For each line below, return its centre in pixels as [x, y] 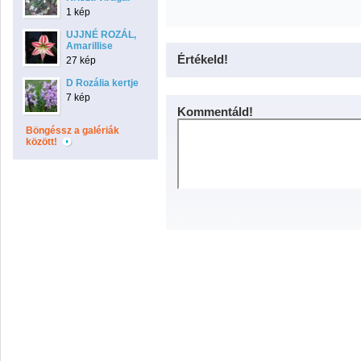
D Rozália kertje [102, 83]
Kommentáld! [215, 112]
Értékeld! [203, 59]
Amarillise [89, 46]
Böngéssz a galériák [73, 131]
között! [43, 142]
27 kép [81, 60]
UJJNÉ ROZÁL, [101, 35]
